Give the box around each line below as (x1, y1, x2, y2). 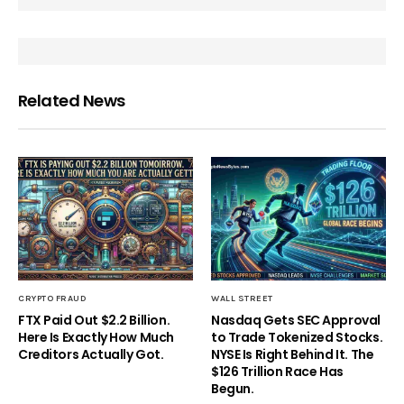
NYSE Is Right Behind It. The (211, 344, 374, 363)
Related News (18, 89, 125, 113)
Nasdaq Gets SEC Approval (211, 310, 381, 329)
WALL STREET (211, 292, 273, 304)
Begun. (211, 379, 254, 398)
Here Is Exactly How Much (18, 327, 174, 346)
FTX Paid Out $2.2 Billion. (18, 310, 170, 329)
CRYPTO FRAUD (18, 292, 87, 304)
